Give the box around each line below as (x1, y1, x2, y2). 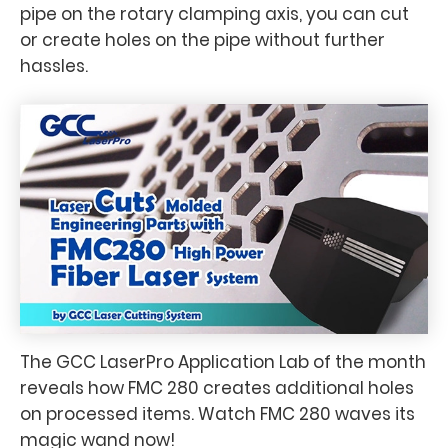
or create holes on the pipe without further (20, 28, 385, 52)
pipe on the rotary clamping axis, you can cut (20, 2, 409, 26)
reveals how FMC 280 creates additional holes (20, 375, 414, 400)
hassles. (20, 54, 88, 78)
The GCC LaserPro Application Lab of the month (20, 349, 426, 374)
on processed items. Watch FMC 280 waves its (20, 401, 415, 426)
